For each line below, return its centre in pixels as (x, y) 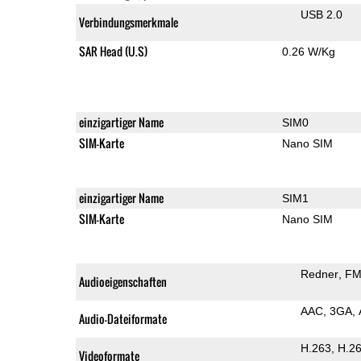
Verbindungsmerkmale (128, 22)
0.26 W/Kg (308, 51)
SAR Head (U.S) (113, 51)
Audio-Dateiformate (122, 318)
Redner (319, 274)
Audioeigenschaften (122, 281)
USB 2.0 (321, 14)
